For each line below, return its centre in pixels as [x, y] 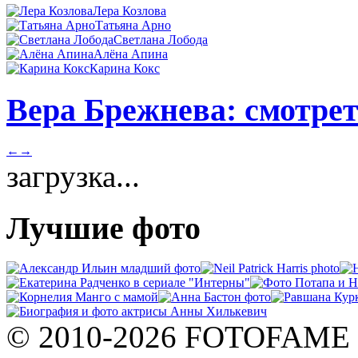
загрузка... [73, 176]
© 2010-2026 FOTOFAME [178, 337]
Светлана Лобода [161, 40]
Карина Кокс [125, 69]
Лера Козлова [129, 11]
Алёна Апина [131, 54]
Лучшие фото [103, 228]
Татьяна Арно [133, 26]
